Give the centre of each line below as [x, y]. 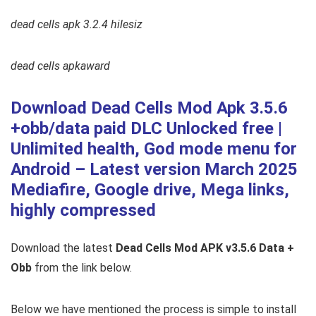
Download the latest [63, 248]
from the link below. [82, 268]
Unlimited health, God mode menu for [154, 149]
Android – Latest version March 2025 [154, 170]
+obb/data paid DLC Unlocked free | [146, 129]
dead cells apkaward [60, 66]
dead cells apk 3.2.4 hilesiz [77, 25]
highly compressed [83, 211]
